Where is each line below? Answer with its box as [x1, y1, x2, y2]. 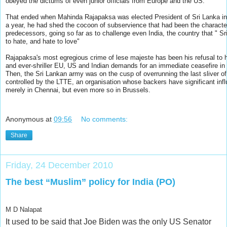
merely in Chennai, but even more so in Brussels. [6, 86, 150, 94]
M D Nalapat [6, 205, 42, 213]
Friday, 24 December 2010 [6, 160, 113, 170]
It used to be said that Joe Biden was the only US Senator [6, 217, 211, 226]
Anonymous [6, 115, 44, 123]
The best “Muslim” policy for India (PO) [6, 176, 175, 187]
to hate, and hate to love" [6, 37, 80, 46]
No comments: [81, 115, 128, 123]
